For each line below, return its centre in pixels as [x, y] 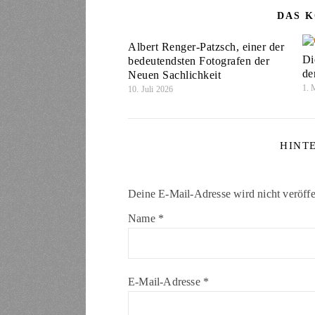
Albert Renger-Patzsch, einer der [206, 47]
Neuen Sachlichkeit [174, 75]
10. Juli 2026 [151, 90]
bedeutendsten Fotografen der [199, 61]
